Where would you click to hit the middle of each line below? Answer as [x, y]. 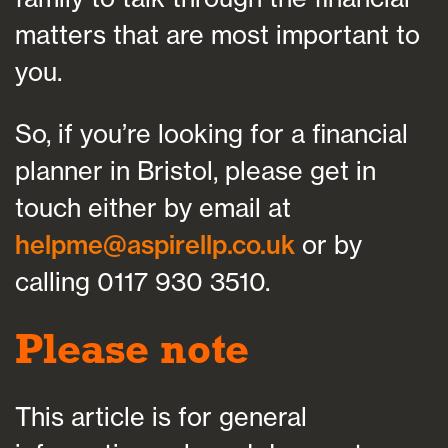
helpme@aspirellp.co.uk [155, 245]
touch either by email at [153, 208]
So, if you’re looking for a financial [211, 134]
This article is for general [161, 416]
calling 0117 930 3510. [142, 282]
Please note [132, 349]
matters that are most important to [217, 34]
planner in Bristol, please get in [195, 171]
